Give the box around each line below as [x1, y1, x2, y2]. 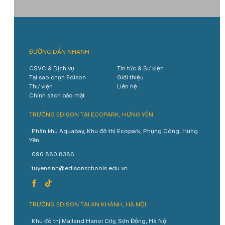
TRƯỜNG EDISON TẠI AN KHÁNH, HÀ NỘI [29, 200, 146, 208]
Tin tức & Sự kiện [117, 65, 164, 72]
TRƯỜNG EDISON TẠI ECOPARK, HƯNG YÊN [29, 110, 153, 118]
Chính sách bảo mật [29, 92, 85, 99]
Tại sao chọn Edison [29, 74, 86, 81]
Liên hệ [117, 83, 137, 90]
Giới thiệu [117, 74, 144, 81]
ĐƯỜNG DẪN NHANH [29, 48, 89, 56]
